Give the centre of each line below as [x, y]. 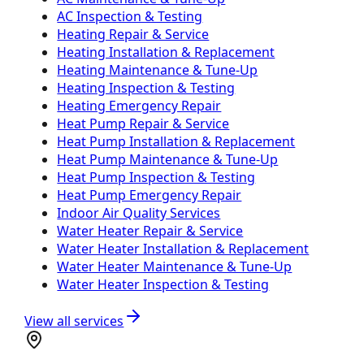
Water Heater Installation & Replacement [183, 248]
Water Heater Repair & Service [150, 230]
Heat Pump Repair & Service [143, 123]
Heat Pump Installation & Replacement [176, 141]
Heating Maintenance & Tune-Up [158, 69]
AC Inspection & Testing [130, 16]
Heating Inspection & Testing [146, 87]
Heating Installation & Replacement [166, 52]
